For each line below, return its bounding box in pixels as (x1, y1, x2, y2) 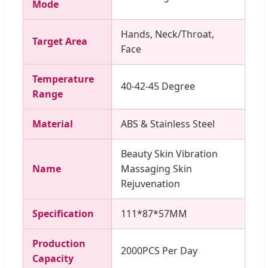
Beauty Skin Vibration (121, 147, 218, 160)
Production (32, 236, 86, 250)
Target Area (32, 34, 87, 48)
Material (32, 117, 73, 130)
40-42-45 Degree (121, 79, 195, 93)
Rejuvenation (121, 176, 180, 190)
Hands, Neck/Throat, (121, 27, 214, 41)
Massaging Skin (121, 162, 192, 175)
